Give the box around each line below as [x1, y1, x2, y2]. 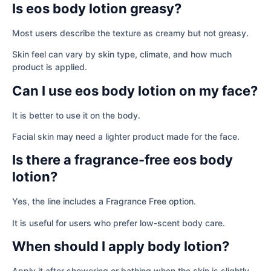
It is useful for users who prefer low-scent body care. [12, 217, 225, 228]
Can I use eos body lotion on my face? [12, 82, 258, 99]
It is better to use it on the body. [12, 109, 140, 120]
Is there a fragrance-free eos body [12, 152, 233, 168]
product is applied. [12, 62, 87, 73]
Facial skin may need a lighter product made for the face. [12, 131, 240, 142]
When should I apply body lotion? [12, 238, 229, 255]
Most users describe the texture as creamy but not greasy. [12, 27, 249, 38]
